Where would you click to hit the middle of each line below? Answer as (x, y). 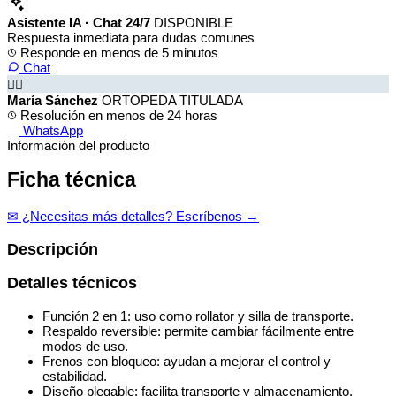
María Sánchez (53, 100)
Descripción (53, 249)
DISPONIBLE (194, 22)
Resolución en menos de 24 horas (117, 115)
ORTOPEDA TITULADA (172, 100)
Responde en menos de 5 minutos (118, 52)
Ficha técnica (72, 180)
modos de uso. (85, 346)
